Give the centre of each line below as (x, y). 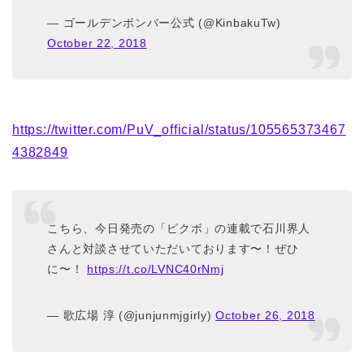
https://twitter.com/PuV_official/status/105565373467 (179, 130)
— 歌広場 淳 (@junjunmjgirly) (132, 315)
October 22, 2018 (97, 43)
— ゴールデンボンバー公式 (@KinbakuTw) (164, 23)
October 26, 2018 (265, 315)
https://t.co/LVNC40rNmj (156, 269)
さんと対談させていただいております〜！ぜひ (173, 248)
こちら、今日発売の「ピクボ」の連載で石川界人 (179, 228)
